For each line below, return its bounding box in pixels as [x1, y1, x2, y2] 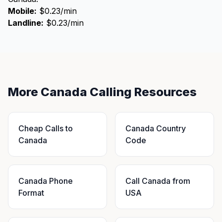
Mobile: [8, 6, 37, 16]
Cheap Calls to [18, 123, 73, 133]
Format [18, 188, 44, 198]
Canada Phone [18, 176, 73, 186]
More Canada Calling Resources [8, 85, 197, 99]
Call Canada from [125, 176, 190, 186]
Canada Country [125, 123, 186, 133]
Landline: [8, 18, 44, 28]
